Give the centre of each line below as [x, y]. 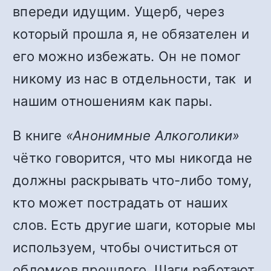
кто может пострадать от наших [121, 203]
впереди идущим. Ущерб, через [119, 11]
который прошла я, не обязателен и [131, 34]
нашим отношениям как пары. [113, 101]
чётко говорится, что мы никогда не [133, 158]
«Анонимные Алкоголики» [153, 135]
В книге [39, 135]
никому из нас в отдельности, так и [134, 79]
